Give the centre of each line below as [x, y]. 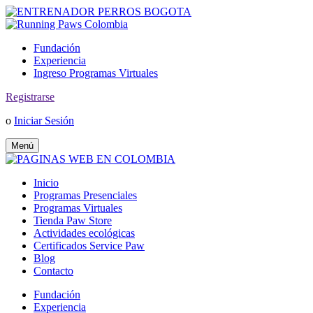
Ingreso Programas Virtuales [96, 73]
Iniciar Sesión [44, 121]
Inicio [46, 183]
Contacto [53, 271]
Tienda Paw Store [73, 220]
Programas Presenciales [85, 195]
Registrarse [30, 97]
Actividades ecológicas [84, 233]
